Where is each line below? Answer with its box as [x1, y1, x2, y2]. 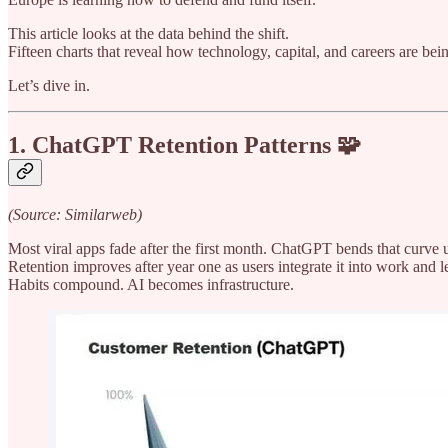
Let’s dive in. [8, 76, 90, 94]
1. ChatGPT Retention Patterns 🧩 [8, 132, 361, 159]
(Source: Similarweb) [8, 206, 142, 224]
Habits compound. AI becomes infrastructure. [8, 276, 294, 294]
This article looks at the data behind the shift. [8, 24, 289, 42]
